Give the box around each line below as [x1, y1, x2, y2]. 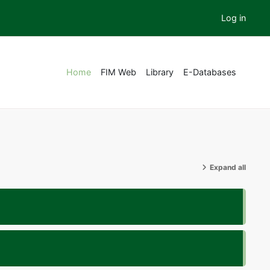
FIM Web [101, 67, 136, 77]
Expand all [210, 163, 246, 172]
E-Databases [183, 67, 236, 77]
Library [146, 67, 174, 77]
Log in [221, 13, 246, 23]
